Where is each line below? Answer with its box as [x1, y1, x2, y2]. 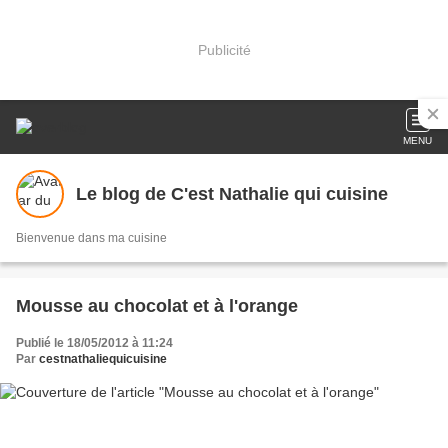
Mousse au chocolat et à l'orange [16, 296, 298, 316]
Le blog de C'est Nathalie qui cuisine [76, 183, 388, 204]
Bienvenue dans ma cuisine [16, 231, 167, 245]
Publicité [197, 41, 251, 58]
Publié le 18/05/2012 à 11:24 [16, 336, 173, 350]
